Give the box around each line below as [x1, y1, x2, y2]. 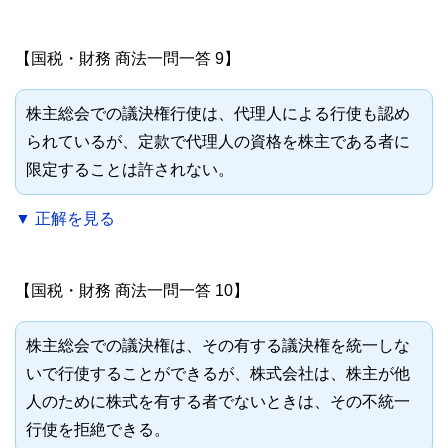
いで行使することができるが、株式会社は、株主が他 [26, 365, 410, 383]
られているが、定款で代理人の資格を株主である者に [26, 133, 410, 151]
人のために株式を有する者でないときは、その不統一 [26, 393, 410, 411]
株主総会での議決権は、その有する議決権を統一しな [26, 337, 410, 355]
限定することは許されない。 [26, 161, 234, 179]
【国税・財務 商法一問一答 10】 [15, 282, 249, 300]
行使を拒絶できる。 [26, 421, 170, 439]
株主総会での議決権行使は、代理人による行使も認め [26, 105, 410, 123]
